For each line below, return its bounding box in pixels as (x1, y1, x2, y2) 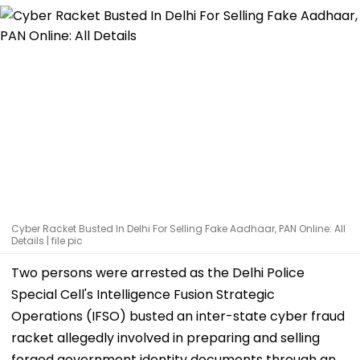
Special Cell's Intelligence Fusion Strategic (11, 284, 275, 304)
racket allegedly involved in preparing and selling (11, 328, 320, 347)
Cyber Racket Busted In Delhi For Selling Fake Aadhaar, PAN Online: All (11, 221, 346, 235)
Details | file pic (11, 233, 83, 247)
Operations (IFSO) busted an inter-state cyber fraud (11, 306, 345, 325)
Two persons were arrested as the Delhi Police (11, 263, 305, 282)
